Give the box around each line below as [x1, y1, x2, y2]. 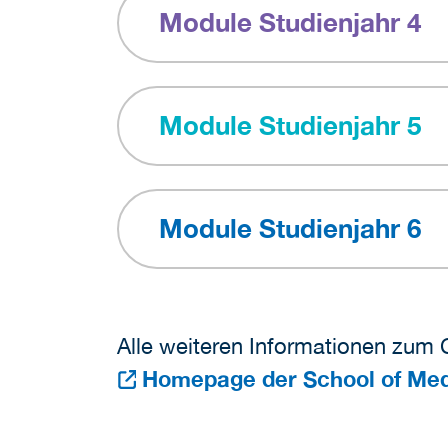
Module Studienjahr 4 [159, 6, 421, 39]
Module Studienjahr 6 [159, 211, 421, 244]
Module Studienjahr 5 [159, 109, 421, 142]
